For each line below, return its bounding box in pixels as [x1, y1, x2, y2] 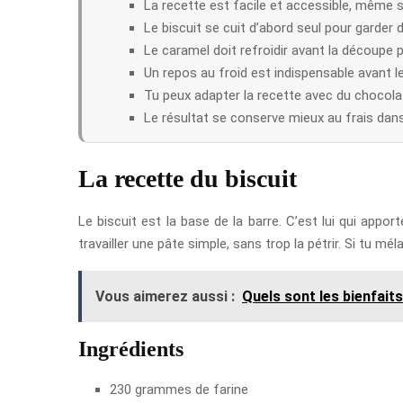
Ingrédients [78, 336, 184, 361]
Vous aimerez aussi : [95, 287, 235, 305]
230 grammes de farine [110, 381, 248, 398]
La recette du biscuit [78, 164, 297, 193]
